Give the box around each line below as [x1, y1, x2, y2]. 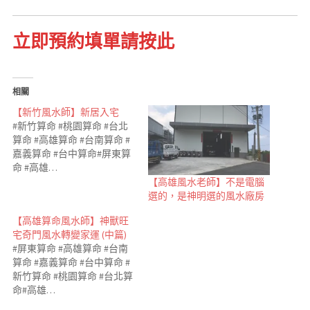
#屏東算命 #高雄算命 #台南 [12, 241, 128, 255]
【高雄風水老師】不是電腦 [148, 175, 264, 188]
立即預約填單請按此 [12, 30, 174, 53]
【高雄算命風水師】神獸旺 [12, 214, 129, 227]
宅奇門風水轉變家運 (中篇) [12, 228, 127, 241]
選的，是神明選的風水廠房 [148, 189, 264, 202]
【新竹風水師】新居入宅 [12, 106, 119, 118]
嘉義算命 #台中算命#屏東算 [12, 147, 131, 160]
